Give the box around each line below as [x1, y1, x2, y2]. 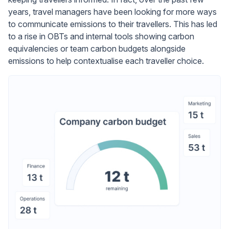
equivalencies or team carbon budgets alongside [8, 43, 186, 54]
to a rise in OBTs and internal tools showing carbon [8, 31, 194, 41]
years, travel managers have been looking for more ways [8, 7, 217, 17]
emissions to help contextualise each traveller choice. [8, 56, 204, 66]
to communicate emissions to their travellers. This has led [8, 19, 217, 29]
